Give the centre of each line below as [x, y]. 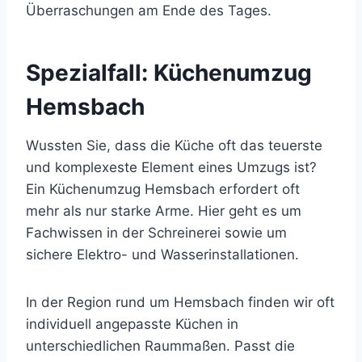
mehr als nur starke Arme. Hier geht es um [164, 210]
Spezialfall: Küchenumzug [169, 72]
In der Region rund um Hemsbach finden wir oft [180, 302]
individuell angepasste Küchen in [132, 324]
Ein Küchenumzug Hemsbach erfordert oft [163, 189]
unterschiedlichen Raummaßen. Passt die [160, 345]
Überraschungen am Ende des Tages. [149, 10]
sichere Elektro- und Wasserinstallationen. [162, 254]
